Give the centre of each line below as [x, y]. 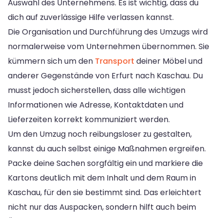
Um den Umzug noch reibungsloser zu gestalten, [100, 134]
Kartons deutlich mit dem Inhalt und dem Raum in [102, 178]
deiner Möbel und [168, 61]
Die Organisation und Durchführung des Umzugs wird [108, 32]
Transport [115, 61]
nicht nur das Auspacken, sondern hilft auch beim [102, 207]
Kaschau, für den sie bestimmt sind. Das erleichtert [105, 192]
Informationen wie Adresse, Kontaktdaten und [96, 105]
